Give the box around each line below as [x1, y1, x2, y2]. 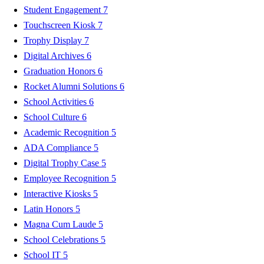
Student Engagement [24, 4, 103, 15]
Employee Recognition [24, 173, 111, 183]
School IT [24, 249, 63, 260]
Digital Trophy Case [24, 157, 101, 168]
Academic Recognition [24, 127, 111, 137]
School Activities [24, 96, 89, 107]
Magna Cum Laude [24, 219, 98, 229]
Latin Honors [24, 203, 75, 214]
